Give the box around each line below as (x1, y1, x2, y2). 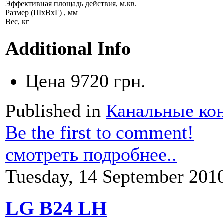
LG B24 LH (5, 197, 107, 219)
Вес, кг (5, 17, 29, 26)
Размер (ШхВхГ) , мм (5, 8, 78, 17)
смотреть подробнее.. (5, 143, 177, 165)
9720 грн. (71, 70, 146, 91)
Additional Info (5, 37, 131, 59)
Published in (5, 100, 101, 121)
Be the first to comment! (5, 121, 194, 143)
